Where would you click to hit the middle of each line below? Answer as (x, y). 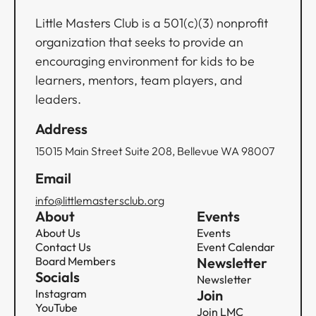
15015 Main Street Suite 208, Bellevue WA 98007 (155, 151)
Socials (57, 277)
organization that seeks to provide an (139, 42)
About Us (58, 233)
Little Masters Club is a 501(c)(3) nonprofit (152, 23)
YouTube (56, 308)
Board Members (75, 261)
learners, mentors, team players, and (139, 80)
